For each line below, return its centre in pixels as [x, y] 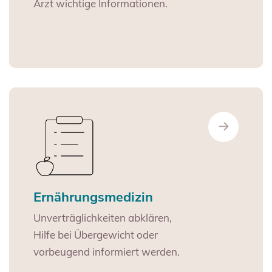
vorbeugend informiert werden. [107, 252]
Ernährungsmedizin [93, 198]
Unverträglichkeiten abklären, [103, 218]
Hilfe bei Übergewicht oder [96, 235]
